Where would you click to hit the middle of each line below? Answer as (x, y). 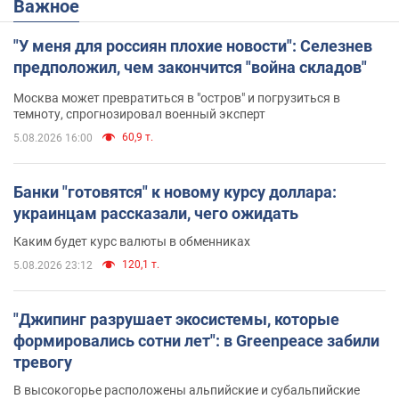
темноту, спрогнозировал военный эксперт (139, 114)
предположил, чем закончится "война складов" (190, 68)
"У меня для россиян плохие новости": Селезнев (193, 46)
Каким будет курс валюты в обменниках (132, 242)
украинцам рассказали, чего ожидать (156, 214)
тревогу (43, 362)
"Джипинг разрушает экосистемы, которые (176, 320)
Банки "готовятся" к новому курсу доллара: (175, 192)
